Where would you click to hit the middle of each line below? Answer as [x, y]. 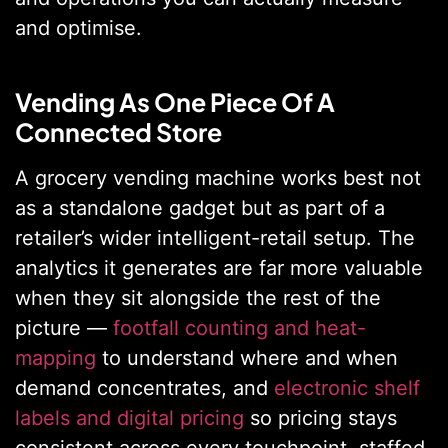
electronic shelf [347, 388]
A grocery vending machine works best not [218, 178]
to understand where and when [247, 358]
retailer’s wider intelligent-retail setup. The [215, 238]
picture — [64, 328]
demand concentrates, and [144, 388]
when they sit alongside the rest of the [198, 298]
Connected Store [118, 132]
